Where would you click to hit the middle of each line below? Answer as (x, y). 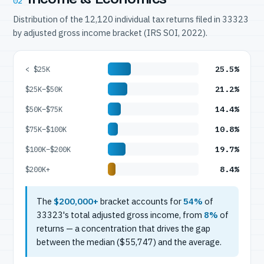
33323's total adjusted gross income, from (120, 215)
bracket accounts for (141, 201)
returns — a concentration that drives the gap (123, 228)
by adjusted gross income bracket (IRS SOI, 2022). (110, 33)
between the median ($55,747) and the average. (129, 242)
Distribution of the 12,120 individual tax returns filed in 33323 (131, 19)
